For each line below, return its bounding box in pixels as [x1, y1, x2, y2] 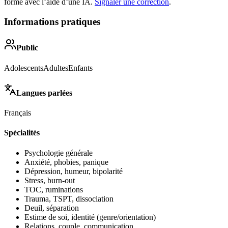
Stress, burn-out [24, 176, 75, 185]
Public [16, 43, 38, 52]
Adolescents [4, 63, 43, 72]
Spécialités [4, 128, 40, 137]
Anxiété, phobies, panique [24, 157, 108, 166]
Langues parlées [16, 88, 72, 97]
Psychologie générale [24, 148, 93, 157]
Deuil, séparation [24, 203, 79, 212]
